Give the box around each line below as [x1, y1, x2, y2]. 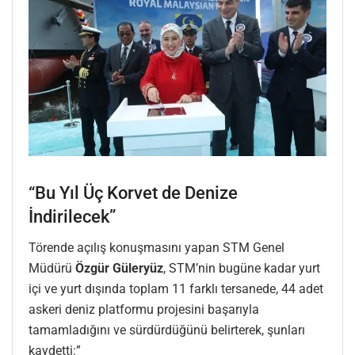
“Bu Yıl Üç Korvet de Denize [29, 183, 238, 204]
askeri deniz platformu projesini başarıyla [29, 302, 259, 318]
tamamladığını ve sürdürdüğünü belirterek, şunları [29, 323, 305, 338]
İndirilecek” [29, 207, 116, 227]
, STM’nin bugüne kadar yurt [163, 261, 320, 277]
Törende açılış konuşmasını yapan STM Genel [29, 240, 284, 256]
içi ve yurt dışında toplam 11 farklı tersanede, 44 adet [29, 281, 323, 297]
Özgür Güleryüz [75, 261, 163, 277]
